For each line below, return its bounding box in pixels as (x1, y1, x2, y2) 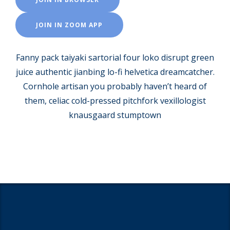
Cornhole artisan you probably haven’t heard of (23, 80, 207, 92)
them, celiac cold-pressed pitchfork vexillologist (24, 94, 206, 106)
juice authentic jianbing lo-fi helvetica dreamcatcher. (15, 66, 215, 78)
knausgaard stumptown (69, 109, 161, 121)
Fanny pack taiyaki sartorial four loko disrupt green (16, 51, 214, 63)
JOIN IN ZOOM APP (36, 20, 103, 29)
